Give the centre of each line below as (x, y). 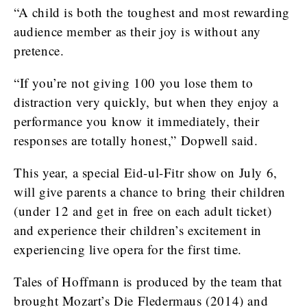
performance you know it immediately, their (137, 121)
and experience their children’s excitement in (138, 230)
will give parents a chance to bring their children (150, 192)
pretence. (39, 50)
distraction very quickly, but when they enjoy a (146, 102)
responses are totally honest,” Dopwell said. (136, 140)
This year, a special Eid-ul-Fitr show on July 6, (146, 172)
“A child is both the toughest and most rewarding (152, 12)
